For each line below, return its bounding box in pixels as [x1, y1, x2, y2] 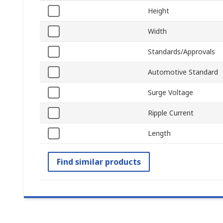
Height [148, 6, 169, 16]
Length [148, 128, 171, 138]
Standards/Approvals [148, 47, 215, 57]
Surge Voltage [148, 88, 193, 98]
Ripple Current [148, 108, 194, 118]
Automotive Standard [148, 67, 218, 77]
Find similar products [57, 156, 141, 168]
